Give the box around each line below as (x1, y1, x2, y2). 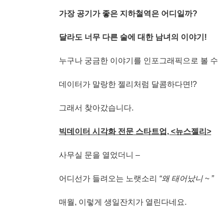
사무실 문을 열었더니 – (59, 150, 140, 159)
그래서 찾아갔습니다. (59, 103, 134, 112)
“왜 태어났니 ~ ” (157, 174, 214, 183)
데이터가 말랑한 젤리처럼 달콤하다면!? (59, 80, 197, 88)
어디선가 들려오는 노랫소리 (59, 174, 157, 183)
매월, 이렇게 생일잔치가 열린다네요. (59, 197, 187, 206)
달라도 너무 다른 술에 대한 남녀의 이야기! (59, 32, 207, 41)
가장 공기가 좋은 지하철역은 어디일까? (59, 9, 197, 18)
